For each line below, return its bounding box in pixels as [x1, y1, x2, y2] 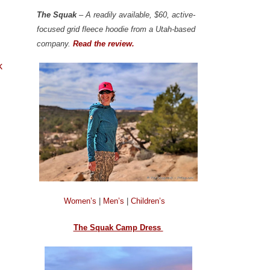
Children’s [131, 196, 165, 206]
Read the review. [73, 39, 134, 48]
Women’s [64, 196, 99, 206]
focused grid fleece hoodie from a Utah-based [37, 24, 195, 34]
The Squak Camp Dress [73, 222, 163, 232]
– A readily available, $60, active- [77, 10, 195, 19]
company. [37, 39, 73, 48]
